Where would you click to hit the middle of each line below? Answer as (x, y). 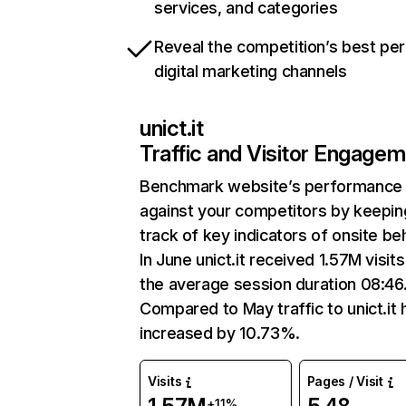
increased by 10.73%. (220, 333)
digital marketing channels (251, 71)
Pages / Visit (345, 381)
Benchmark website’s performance (271, 186)
